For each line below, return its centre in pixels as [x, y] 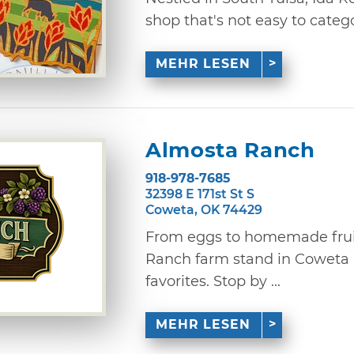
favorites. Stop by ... [213, 281]
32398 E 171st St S [200, 194]
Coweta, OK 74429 [204, 209]
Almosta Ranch [230, 150]
